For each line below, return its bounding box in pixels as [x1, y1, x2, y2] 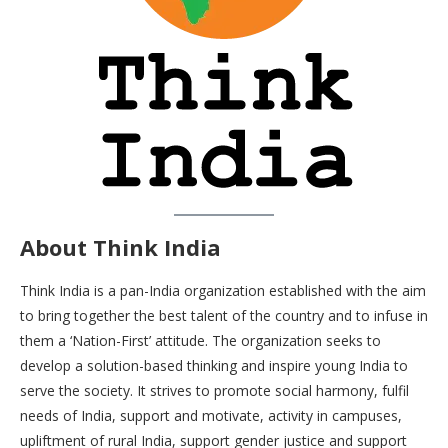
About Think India [20, 231, 221, 262]
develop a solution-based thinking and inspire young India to [20, 355, 408, 375]
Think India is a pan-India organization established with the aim [20, 280, 426, 300]
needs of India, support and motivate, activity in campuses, [20, 405, 402, 425]
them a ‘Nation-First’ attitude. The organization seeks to [20, 330, 381, 350]
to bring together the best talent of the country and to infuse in [20, 305, 428, 325]
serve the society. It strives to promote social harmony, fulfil [20, 380, 409, 400]
